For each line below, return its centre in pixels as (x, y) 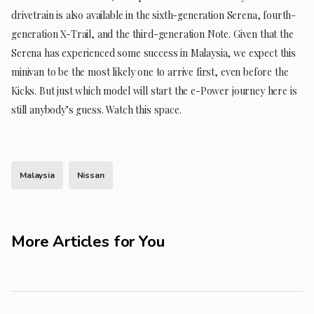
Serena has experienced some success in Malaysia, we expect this (153, 53)
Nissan (90, 176)
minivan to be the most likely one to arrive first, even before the (150, 71)
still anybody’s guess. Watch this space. (96, 109)
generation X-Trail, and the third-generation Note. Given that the (152, 34)
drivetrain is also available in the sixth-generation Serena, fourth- (154, 15)
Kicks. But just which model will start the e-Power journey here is (154, 90)
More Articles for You (88, 241)
